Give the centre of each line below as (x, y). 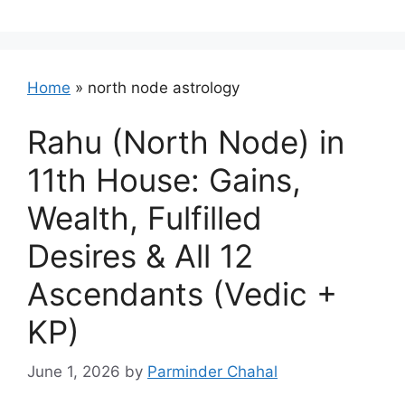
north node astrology (164, 88)
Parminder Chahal (212, 372)
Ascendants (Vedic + (182, 293)
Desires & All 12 (140, 255)
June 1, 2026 (74, 372)
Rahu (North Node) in (186, 141)
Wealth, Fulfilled (145, 217)
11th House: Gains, (164, 179)
